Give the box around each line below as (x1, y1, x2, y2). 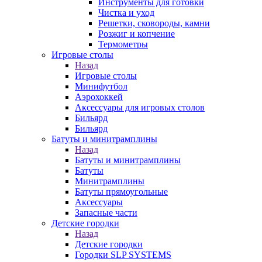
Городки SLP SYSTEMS (75, 250, 171, 260)
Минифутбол (75, 81, 127, 91)
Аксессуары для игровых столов (75, 102, 205, 112)
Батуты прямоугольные (75, 187, 168, 196)
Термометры (98, 39, 148, 49)
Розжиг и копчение (98, 29, 175, 39)
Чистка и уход (98, 8, 154, 18)
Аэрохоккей (75, 92, 123, 102)
